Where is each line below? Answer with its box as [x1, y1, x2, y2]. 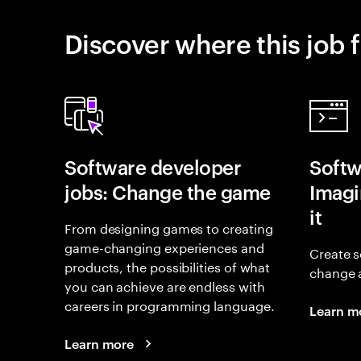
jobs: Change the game [64, 179, 271, 205]
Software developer [64, 154, 242, 180]
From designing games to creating [64, 217, 273, 237]
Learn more [64, 334, 135, 352]
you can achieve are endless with [64, 275, 265, 295]
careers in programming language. [64, 294, 275, 314]
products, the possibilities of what [64, 255, 271, 276]
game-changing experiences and [64, 236, 264, 256]
